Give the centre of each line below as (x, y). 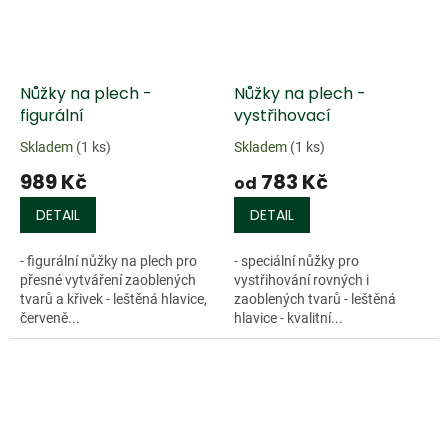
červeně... (50, 318)
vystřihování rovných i (301, 280)
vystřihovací (282, 116)
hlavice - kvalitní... (288, 318)
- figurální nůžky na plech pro (108, 261)
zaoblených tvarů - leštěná (315, 299)
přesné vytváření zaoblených (108, 280)
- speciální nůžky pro (296, 261)
